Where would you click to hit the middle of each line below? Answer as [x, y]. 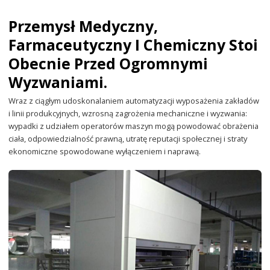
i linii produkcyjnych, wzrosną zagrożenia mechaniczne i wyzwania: [128, 114]
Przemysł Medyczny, [83, 27]
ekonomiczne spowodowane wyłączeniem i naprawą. [105, 152]
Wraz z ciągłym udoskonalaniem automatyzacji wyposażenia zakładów [134, 101]
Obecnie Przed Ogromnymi [108, 64]
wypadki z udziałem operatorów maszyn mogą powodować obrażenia [134, 126]
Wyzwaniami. [58, 83]
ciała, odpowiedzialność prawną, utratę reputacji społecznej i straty [128, 139]
